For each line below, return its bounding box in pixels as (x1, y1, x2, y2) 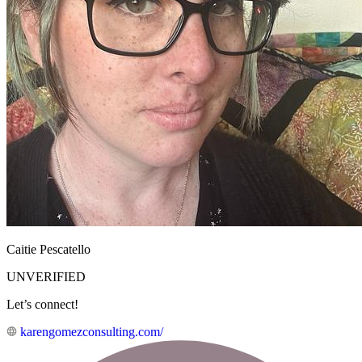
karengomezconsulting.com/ (20, 325, 163, 339)
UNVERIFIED (6, 270, 86, 284)
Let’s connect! (6, 297, 78, 312)
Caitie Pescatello (6, 242, 90, 257)
